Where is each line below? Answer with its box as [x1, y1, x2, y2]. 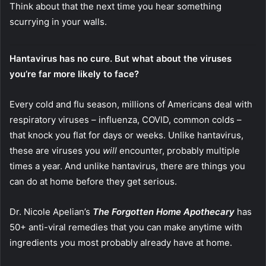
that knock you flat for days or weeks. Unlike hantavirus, [9, 129, 243, 141]
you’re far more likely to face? [9, 68, 139, 80]
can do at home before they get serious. [9, 175, 177, 187]
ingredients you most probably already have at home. [9, 236, 232, 248]
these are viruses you [9, 144, 103, 156]
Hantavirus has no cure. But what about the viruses [9, 52, 232, 64]
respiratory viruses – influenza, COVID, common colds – [9, 113, 242, 125]
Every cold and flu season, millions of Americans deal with [9, 98, 252, 110]
